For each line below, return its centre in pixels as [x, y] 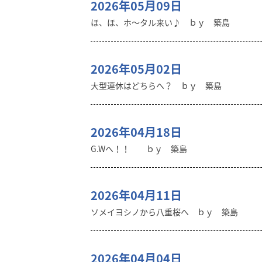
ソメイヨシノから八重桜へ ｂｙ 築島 [164, 212]
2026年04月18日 [136, 132]
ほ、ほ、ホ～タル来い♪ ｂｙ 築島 [160, 22]
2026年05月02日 [136, 69]
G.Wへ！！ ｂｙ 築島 [139, 149]
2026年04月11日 [136, 195]
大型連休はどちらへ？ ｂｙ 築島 [156, 85]
